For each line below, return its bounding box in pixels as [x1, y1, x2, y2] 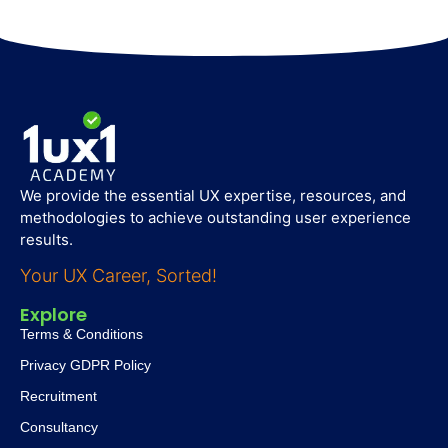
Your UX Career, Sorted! [20, 265, 217, 287]
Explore [20, 302, 87, 328]
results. [20, 229, 77, 249]
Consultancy [20, 419, 98, 436]
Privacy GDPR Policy [20, 357, 151, 374]
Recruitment [20, 388, 97, 405]
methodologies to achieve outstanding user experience [20, 207, 411, 227]
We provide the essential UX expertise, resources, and [20, 185, 406, 205]
